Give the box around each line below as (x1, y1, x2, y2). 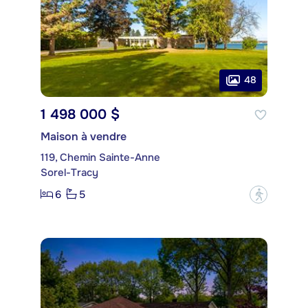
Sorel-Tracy (41, 165, 98, 179)
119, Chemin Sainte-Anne (41, 150, 160, 164)
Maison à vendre (41, 129, 126, 144)
